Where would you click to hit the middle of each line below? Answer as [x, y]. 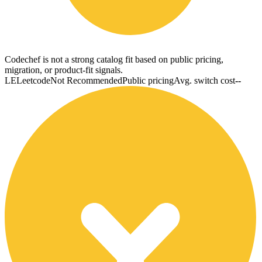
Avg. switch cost [204, 80]
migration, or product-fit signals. [64, 70]
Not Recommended [86, 80]
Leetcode [33, 80]
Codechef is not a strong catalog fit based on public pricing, [114, 59]
